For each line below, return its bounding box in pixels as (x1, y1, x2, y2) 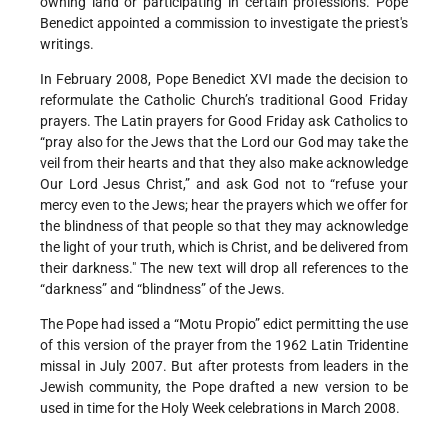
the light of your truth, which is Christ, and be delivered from (40, 239, 408, 256)
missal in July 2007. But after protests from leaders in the (40, 358, 408, 375)
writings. (40, 36, 94, 53)
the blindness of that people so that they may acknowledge (40, 218, 408, 235)
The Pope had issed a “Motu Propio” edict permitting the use (40, 316, 408, 333)
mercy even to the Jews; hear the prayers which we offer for (40, 197, 408, 214)
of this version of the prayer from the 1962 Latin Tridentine (40, 337, 408, 354)
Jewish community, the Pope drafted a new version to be (40, 379, 408, 396)
